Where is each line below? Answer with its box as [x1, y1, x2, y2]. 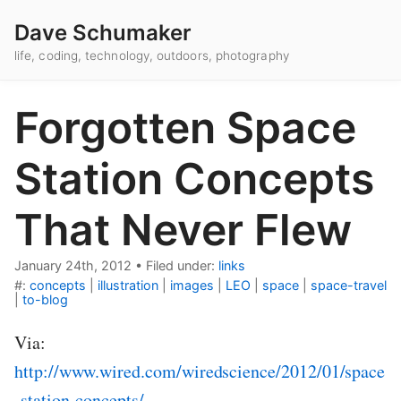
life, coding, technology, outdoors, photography [14, 48, 289, 64]
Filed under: [146, 258, 218, 274]
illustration [98, 277, 158, 294]
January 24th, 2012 [14, 258, 132, 274]
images [170, 277, 214, 294]
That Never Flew [14, 203, 352, 257]
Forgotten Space [14, 101, 356, 155]
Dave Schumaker [14, 20, 192, 46]
